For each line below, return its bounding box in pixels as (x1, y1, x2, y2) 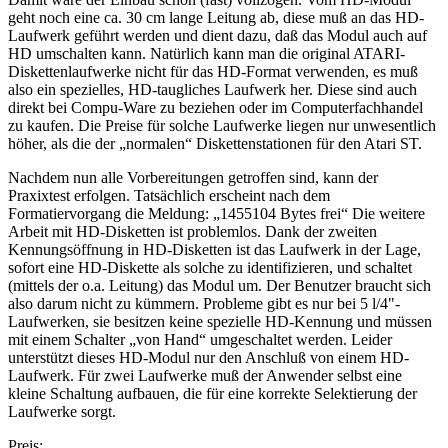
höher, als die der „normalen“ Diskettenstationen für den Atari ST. (8, 134, 422, 152)
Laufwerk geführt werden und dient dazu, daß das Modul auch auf (8, 26, 427, 44)
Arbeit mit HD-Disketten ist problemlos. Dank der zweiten (8, 222, 377, 240)
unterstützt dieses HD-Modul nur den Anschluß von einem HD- (8, 348, 409, 366)
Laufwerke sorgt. (8, 402, 116, 420)
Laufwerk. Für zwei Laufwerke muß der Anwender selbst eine (8, 366, 402, 384)
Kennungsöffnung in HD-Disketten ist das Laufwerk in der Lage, (8, 240, 421, 258)
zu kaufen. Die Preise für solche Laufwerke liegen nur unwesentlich (8, 116, 436, 134)
